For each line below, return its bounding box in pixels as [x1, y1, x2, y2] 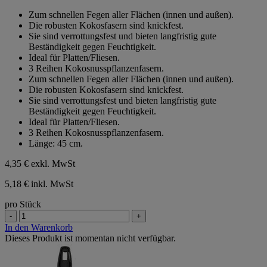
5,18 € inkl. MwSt [5, 178, 73, 189]
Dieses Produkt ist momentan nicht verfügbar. [5, 232, 176, 243]
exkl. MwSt [31, 158, 75, 169]
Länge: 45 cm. [29, 138, 83, 148]
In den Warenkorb [5, 222, 73, 232]
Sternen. [5, 23, 36, 33]
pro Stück [5, 198, 41, 209]
